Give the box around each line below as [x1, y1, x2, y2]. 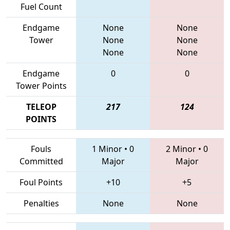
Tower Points [15, 80, 67, 91]
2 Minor [166, 143, 196, 155]
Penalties [23, 197, 59, 209]
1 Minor [92, 143, 122, 155]
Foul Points [20, 176, 63, 188]
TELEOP [26, 101, 56, 112]
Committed [19, 155, 63, 167]
